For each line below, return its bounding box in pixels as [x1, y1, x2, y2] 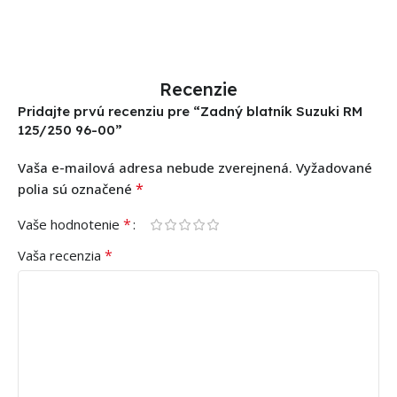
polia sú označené [18, 180, 136, 198]
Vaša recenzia [18, 246, 105, 265]
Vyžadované [296, 159, 372, 177]
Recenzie [160, 78, 237, 101]
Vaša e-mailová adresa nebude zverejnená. [18, 159, 292, 177]
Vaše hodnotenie [18, 215, 123, 234]
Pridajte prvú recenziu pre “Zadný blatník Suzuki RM [18, 103, 362, 121]
